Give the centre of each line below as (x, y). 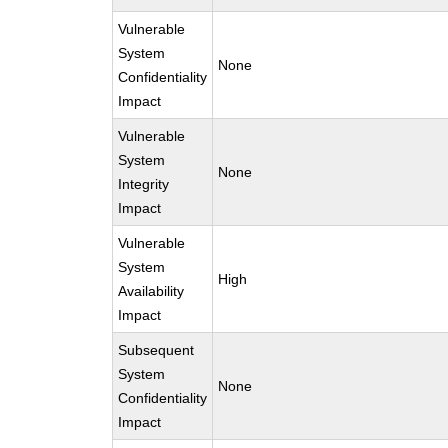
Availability (151, 291)
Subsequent (156, 350)
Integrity (144, 184)
